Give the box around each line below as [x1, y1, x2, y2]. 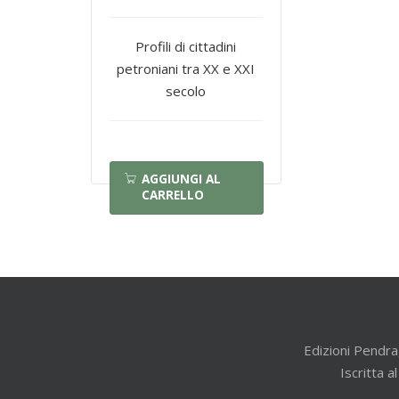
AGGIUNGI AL [142, 170, 221, 187]
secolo [166, 81, 207, 100]
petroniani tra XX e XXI [117, 59, 256, 77]
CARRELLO [142, 186, 204, 203]
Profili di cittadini [135, 37, 237, 55]
